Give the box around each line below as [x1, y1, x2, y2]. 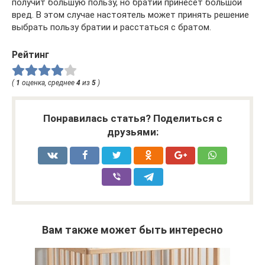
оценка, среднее [20, 78, 76, 87]
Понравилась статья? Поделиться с [43, 112, 222, 124]
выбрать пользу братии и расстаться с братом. [12, 22, 211, 33]
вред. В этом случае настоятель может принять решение [12, 9, 249, 20]
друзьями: [106, 125, 159, 138]
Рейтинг [12, 49, 49, 60]
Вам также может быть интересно [42, 223, 223, 236]
